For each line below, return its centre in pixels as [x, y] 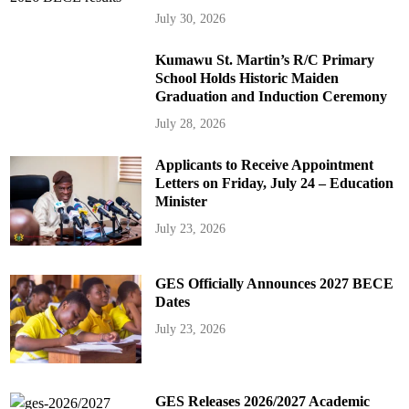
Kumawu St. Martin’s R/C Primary [264, 59]
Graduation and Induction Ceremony [271, 96]
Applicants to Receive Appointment [264, 164]
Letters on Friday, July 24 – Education [274, 183]
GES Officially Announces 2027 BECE [274, 283]
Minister [181, 201]
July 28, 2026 [190, 123]
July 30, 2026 [190, 18]
